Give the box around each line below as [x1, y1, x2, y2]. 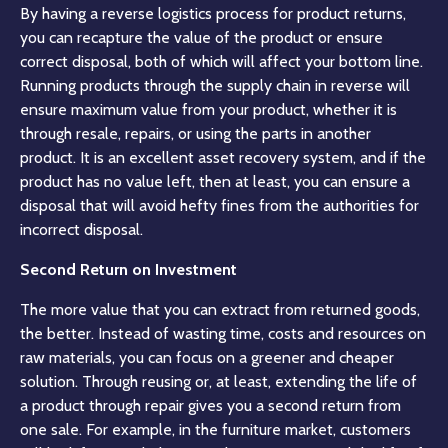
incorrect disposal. [20, 219, 143, 239]
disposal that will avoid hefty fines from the [20, 195, 323, 215]
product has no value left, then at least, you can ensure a [20, 171, 410, 191]
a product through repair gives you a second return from [20, 395, 401, 415]
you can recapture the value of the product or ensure [20, 27, 383, 47]
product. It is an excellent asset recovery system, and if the [20, 147, 426, 167]
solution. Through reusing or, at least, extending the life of [20, 371, 417, 391]
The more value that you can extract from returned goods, [20, 299, 420, 319]
